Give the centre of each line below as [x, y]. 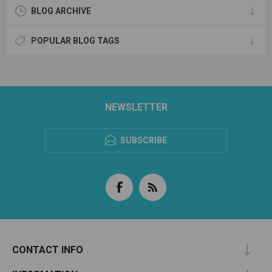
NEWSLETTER [136, 107]
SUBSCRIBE [144, 141]
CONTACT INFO [48, 250]
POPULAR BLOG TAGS [75, 41]
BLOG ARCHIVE [61, 11]
